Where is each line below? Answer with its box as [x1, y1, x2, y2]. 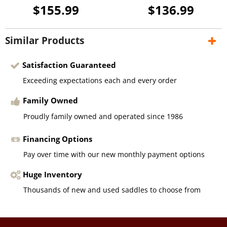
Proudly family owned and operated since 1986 [23, 111, 183, 121]
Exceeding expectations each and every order [23, 75, 177, 86]
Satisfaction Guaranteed [22, 59, 116, 70]
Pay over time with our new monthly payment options [23, 149, 205, 159]
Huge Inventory [23, 169, 83, 179]
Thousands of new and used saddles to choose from [23, 185, 201, 195]
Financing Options [23, 133, 93, 144]
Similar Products [5, 33, 84, 47]
